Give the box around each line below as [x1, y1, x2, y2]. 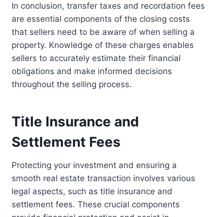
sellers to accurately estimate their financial [12, 53, 181, 63]
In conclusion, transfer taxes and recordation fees [12, 1, 205, 11]
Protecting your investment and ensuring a [12, 160, 177, 170]
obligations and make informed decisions [12, 66, 172, 77]
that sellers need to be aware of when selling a [12, 27, 195, 37]
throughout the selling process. [12, 79, 132, 90]
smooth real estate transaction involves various [12, 173, 195, 184]
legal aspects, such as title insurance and [12, 186, 172, 197]
